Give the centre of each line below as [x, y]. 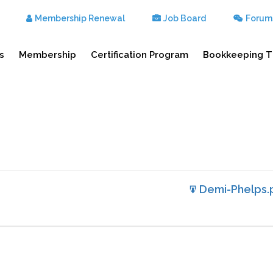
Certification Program [140, 55]
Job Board [185, 18]
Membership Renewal [80, 18]
